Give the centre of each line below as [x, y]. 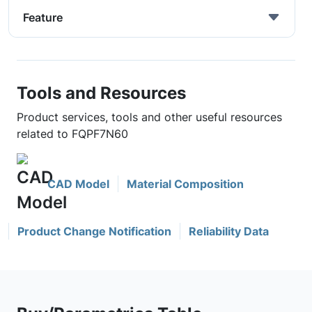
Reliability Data [229, 231]
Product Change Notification [94, 231]
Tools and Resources [101, 93]
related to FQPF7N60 [72, 134]
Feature [43, 17]
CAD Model [78, 184]
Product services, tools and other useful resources [149, 117]
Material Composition [185, 184]
